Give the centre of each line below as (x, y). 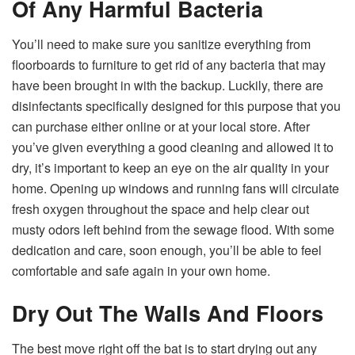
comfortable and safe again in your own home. (141, 270)
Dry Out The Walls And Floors (168, 313)
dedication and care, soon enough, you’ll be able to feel (167, 250)
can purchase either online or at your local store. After (161, 126)
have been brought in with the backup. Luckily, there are (168, 85)
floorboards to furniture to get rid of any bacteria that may (169, 64)
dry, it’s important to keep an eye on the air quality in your (170, 167)
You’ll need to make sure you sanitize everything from (161, 44)
